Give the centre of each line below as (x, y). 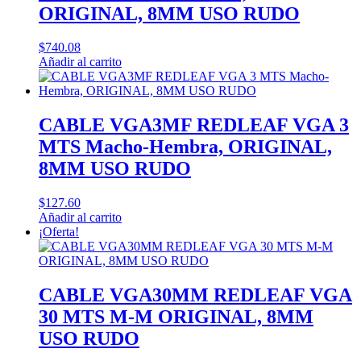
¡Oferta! (59, 232)
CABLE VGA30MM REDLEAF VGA (195, 295)
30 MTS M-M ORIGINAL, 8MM (176, 317)
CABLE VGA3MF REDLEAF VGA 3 (194, 125)
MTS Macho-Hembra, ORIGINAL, (185, 147)
